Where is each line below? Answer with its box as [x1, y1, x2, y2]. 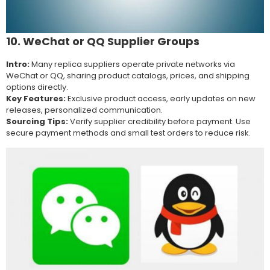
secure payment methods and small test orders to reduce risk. [6, 127, 251, 139]
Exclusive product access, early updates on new [66, 92, 256, 104]
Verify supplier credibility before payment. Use [68, 115, 251, 127]
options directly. [6, 81, 68, 93]
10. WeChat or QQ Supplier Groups [6, 33, 199, 49]
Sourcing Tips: [6, 115, 68, 127]
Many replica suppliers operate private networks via [30, 58, 235, 70]
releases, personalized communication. [6, 104, 163, 116]
